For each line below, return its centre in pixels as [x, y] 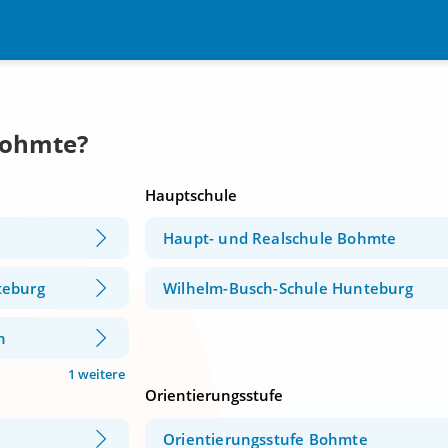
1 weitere [96, 374]
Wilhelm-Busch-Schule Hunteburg [288, 288]
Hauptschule [191, 195]
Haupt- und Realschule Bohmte [280, 238]
